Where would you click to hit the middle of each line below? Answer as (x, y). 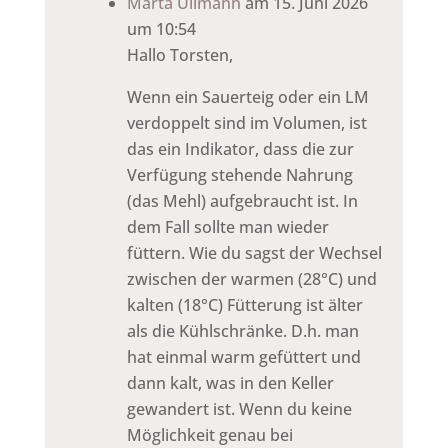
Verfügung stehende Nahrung (239, 174)
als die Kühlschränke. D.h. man (242, 330)
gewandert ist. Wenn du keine (239, 408)
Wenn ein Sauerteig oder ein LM (247, 96)
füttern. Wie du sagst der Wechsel (254, 252)
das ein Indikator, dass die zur (240, 148)
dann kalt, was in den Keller (230, 382)
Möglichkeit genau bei (209, 434)
